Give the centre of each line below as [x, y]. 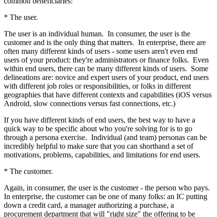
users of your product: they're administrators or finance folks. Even [106, 60]
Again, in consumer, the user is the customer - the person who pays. [108, 187]
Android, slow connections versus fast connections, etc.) [92, 103]
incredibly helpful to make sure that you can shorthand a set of [99, 146]
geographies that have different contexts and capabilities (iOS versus [108, 94]
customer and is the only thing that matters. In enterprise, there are [105, 42]
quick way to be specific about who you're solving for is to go [98, 128]
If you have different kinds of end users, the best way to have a [100, 120]
